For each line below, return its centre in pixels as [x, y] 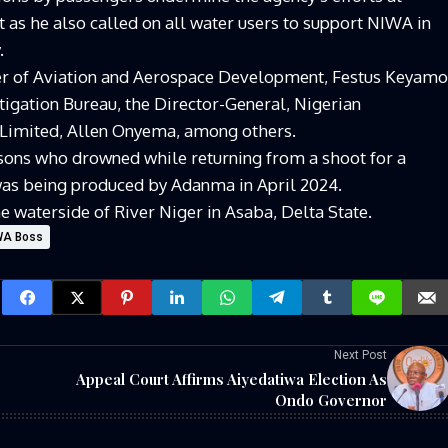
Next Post [360, 355]
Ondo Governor [331, 400]
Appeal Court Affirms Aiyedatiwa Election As [231, 379]
